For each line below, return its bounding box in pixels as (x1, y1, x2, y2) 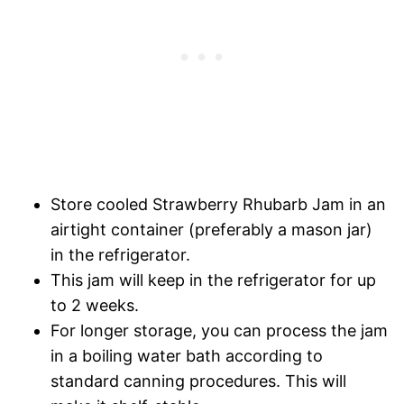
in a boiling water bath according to (50, 346, 323, 366)
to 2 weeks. (50, 296, 139, 316)
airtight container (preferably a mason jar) (50, 220, 372, 240)
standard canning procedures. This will (50, 372, 346, 391)
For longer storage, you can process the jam (50, 321, 388, 341)
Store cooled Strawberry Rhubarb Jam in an (50, 195, 386, 215)
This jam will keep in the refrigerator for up (50, 271, 376, 290)
